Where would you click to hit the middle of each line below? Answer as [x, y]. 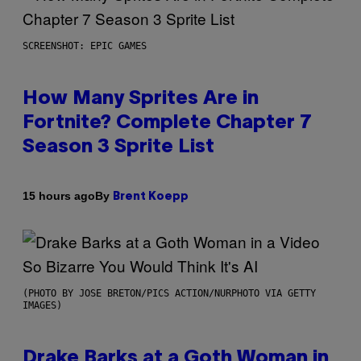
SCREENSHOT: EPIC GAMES [85, 46]
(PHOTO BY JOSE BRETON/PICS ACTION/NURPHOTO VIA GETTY [169, 293]
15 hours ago [59, 196]
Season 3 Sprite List [118, 147]
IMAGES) [42, 305]
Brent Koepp [151, 197]
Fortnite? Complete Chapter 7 [167, 123]
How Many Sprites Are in [141, 99]
